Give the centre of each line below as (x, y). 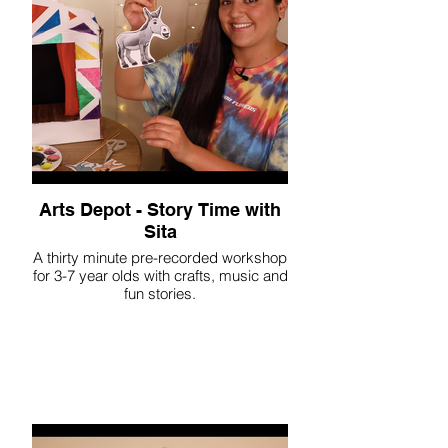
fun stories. (160, 293)
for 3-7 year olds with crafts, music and (160, 275)
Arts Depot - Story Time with (160, 209)
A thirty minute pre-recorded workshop (160, 257)
